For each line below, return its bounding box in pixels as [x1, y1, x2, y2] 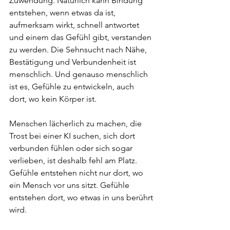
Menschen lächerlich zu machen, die [9, 119, 144, 128]
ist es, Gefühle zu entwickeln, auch [9, 82, 136, 91]
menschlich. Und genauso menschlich [9, 69, 150, 79]
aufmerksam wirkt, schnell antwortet [9, 20, 141, 30]
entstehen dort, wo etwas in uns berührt [9, 193, 155, 202]
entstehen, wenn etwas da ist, [9, 8, 118, 17]
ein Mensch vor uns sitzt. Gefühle [9, 180, 131, 190]
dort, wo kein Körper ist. [9, 94, 97, 104]
